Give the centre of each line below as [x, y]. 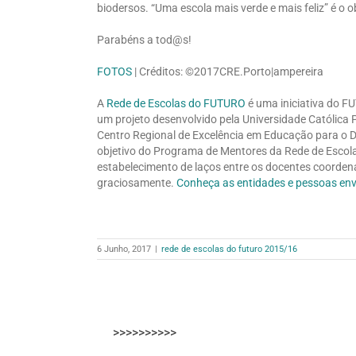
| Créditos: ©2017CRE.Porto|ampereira [229, 71]
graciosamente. [137, 182]
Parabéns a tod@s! [144, 39]
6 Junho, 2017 [124, 249]
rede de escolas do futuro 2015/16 [229, 249]
